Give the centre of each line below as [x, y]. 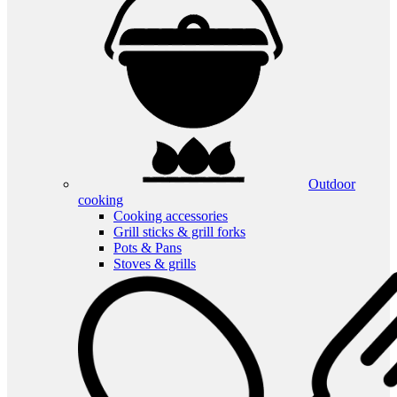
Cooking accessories [171, 215]
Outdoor [332, 183]
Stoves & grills [155, 263]
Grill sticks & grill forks [179, 231]
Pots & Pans [148, 247]
